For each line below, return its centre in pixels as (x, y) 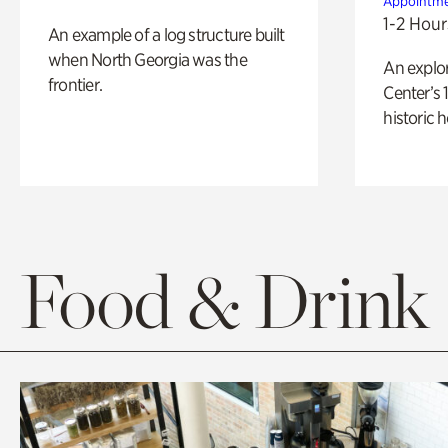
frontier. (75, 85)
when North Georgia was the (147, 60)
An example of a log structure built (166, 35)
